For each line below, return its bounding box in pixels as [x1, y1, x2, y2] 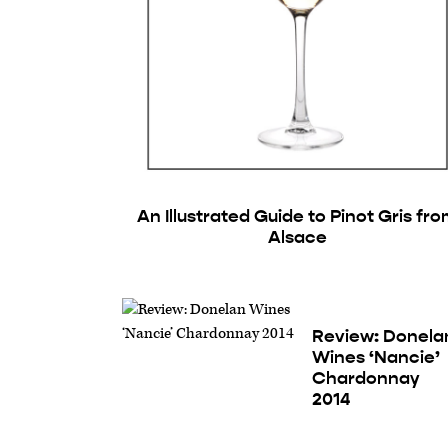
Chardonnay [312, 366, 421, 389]
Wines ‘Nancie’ [312, 345, 441, 368]
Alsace [267, 225, 327, 248]
